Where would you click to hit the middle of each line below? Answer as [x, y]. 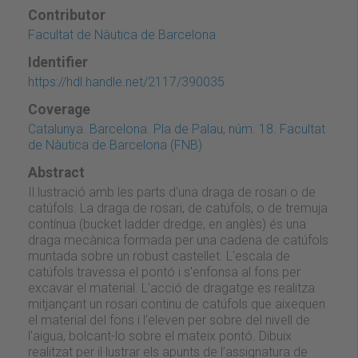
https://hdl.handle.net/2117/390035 [126, 82]
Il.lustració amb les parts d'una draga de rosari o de [172, 192]
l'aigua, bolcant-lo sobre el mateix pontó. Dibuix [160, 336]
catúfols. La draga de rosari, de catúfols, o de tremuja [178, 208]
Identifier [58, 62]
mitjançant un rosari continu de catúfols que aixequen [177, 304]
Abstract [56, 172]
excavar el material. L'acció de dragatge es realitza [171, 288]
